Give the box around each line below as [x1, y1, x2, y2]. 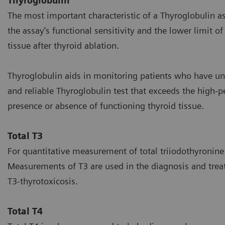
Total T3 [8, 131, 43, 142]
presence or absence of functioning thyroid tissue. [8, 100, 204, 111]
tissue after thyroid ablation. [8, 40, 119, 51]
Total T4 [8, 206, 43, 217]
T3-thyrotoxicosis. [8, 176, 78, 187]
